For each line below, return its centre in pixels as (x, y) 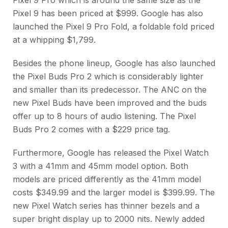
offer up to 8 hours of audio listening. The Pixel (104, 116)
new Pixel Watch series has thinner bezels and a (106, 205)
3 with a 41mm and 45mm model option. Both (101, 166)
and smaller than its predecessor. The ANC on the (110, 89)
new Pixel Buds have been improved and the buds (110, 103)
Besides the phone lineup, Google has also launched (114, 63)
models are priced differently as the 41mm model (107, 179)
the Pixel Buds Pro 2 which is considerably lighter (108, 76)
